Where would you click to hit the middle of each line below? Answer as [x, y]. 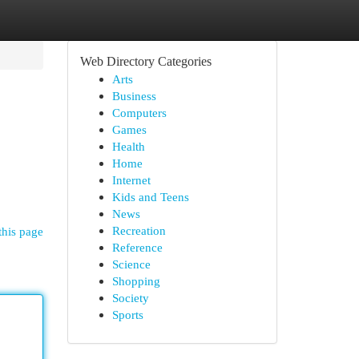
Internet [131, 180]
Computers [139, 113]
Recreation [139, 230]
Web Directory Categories [145, 61]
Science [131, 264]
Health [128, 146]
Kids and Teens [150, 197]
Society [130, 298]
